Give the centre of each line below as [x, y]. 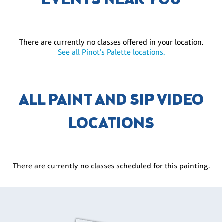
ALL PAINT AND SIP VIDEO [111, 101]
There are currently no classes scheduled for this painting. [111, 166]
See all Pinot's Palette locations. [111, 52]
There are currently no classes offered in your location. [111, 42]
